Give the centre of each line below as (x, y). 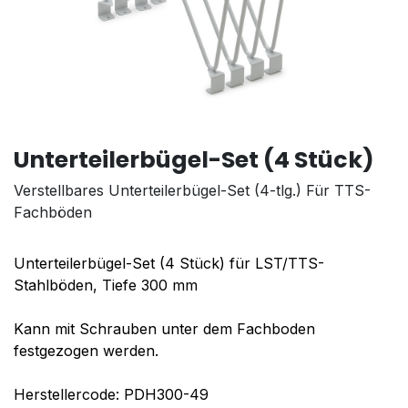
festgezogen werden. (86, 351)
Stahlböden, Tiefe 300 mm (106, 286)
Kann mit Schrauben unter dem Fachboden (164, 329)
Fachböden (53, 213)
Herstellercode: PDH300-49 (111, 395)
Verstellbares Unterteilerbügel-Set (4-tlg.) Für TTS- (192, 191)
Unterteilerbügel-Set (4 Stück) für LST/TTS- (169, 264)
